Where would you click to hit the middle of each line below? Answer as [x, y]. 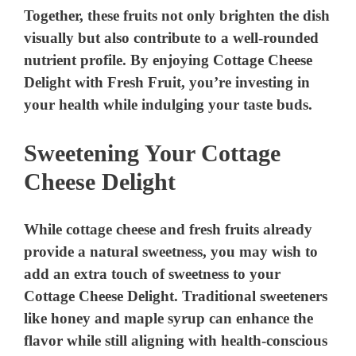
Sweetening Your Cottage [152, 153]
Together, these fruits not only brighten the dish [177, 16]
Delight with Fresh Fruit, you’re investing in [167, 83]
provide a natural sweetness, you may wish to [171, 252]
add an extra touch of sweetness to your [153, 274]
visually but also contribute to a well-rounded [172, 38]
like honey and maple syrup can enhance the [169, 319]
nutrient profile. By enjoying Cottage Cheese [168, 60]
